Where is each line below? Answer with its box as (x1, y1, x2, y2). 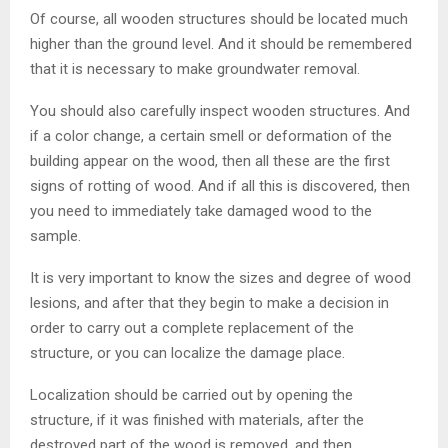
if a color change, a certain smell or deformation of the (30, 126, 392, 145)
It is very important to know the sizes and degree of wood (30, 268, 411, 287)
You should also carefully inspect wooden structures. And (30, 101, 410, 120)
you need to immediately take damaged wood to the (30, 201, 372, 220)
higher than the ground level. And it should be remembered (30, 34, 412, 53)
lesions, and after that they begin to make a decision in (30, 293, 389, 312)
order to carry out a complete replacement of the (30, 318, 354, 337)
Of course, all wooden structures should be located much (30, 9, 408, 28)
